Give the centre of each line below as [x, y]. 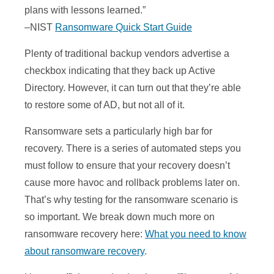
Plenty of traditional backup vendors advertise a [127, 54]
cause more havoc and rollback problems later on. [132, 183]
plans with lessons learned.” [85, 10]
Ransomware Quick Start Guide [124, 28]
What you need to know [196, 234]
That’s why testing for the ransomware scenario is [131, 200]
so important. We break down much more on [120, 217]
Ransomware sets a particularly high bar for [118, 131]
